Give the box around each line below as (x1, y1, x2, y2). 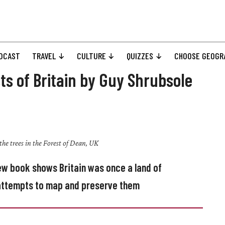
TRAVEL (32, 50, 56, 62)
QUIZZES (127, 50, 154, 62)
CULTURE (76, 50, 106, 62)
